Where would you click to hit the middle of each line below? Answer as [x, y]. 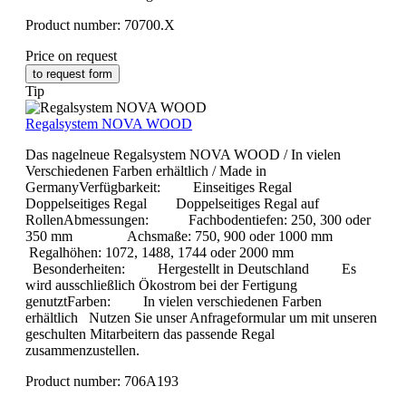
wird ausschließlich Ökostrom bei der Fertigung [161, 285]
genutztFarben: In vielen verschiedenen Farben [174, 302]
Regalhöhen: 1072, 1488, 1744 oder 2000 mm [163, 253]
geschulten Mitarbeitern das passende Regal [150, 334]
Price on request [71, 56]
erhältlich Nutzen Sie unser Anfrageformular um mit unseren [201, 318]
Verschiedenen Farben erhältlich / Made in [146, 171]
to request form [72, 74]
